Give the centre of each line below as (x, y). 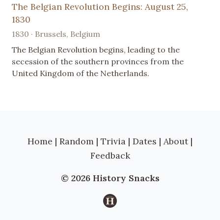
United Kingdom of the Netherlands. (81, 73)
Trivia (113, 141)
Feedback (110, 155)
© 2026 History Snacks (110, 178)
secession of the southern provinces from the (98, 61)
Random (77, 141)
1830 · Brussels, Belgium (56, 34)
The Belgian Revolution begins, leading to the (96, 49)
